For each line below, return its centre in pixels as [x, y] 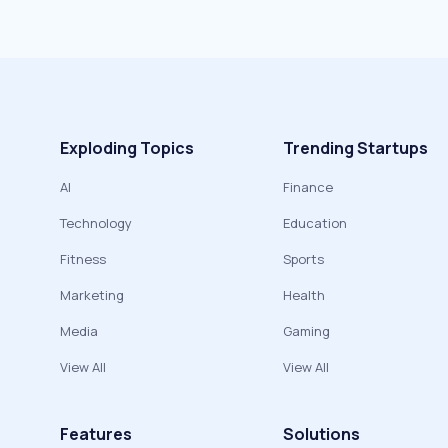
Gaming [306, 331]
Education [315, 223]
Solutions [321, 434]
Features [96, 434]
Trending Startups [355, 148]
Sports [303, 259]
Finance [308, 187]
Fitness [83, 259]
